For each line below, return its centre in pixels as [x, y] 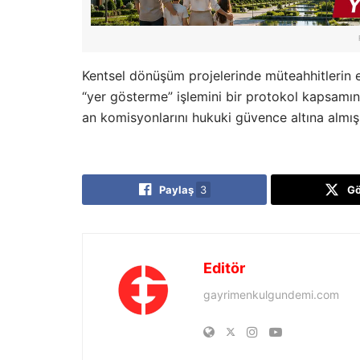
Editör [224, 268]
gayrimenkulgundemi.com [271, 295]
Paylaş [176, 190]
